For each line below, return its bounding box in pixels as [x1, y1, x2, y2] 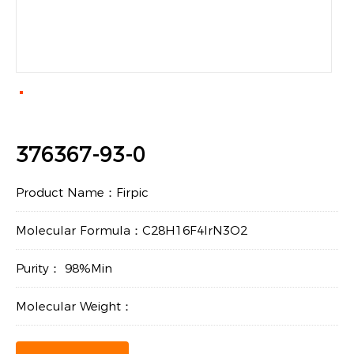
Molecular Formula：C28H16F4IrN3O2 [16, 223, 247, 238]
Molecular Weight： [16, 299, 133, 314]
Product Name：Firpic [16, 185, 149, 200]
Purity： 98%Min [16, 261, 112, 276]
